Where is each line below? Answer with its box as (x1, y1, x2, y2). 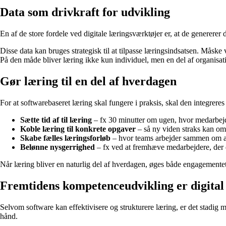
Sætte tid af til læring (20, 115, 92, 124)
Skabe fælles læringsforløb (20, 133, 110, 142)
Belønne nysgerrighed (20, 142, 95, 151)
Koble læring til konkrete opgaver (20, 124, 136, 133)
